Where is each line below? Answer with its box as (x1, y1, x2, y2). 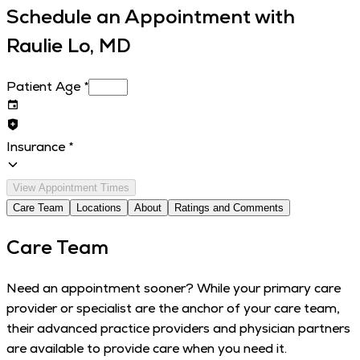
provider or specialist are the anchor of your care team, (6, 299, 340, 317)
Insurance (6, 138, 65, 156)
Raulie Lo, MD (6, 33, 131, 59)
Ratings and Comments (174, 202, 284, 215)
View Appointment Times (13, 182, 129, 194)
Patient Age (6, 78, 80, 96)
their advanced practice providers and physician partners (6, 319, 350, 337)
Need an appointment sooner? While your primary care (6, 279, 341, 297)
